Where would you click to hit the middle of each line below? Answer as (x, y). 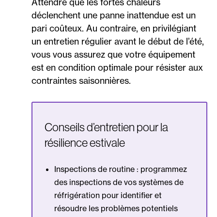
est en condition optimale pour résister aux (117, 68)
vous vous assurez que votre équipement (113, 54)
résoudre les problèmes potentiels (116, 209)
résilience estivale (85, 143)
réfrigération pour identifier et (108, 195)
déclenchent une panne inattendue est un (114, 15)
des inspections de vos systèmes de (119, 182)
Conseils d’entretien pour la (106, 127)
